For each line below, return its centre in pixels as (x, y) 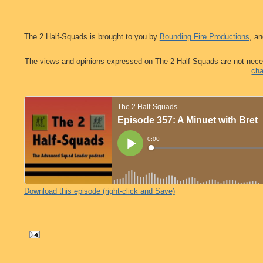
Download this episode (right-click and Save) (99, 191)
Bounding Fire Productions (204, 37)
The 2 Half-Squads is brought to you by (92, 37)
